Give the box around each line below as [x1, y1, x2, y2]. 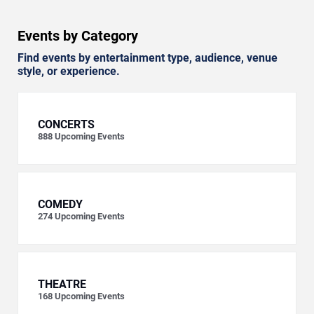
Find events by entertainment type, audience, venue [18, 50, 278, 64]
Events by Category [18, 27, 138, 44]
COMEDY [38, 197, 83, 211]
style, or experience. [18, 64, 120, 78]
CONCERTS [38, 117, 95, 131]
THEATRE [38, 277, 86, 291]
